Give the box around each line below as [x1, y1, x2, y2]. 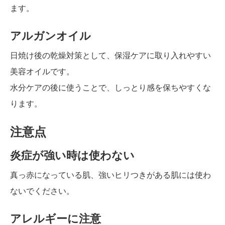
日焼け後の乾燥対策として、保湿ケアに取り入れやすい [10, 51, 211, 60]
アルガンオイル [10, 29, 91, 42]
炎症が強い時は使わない [10, 149, 135, 162]
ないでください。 [10, 186, 74, 195]
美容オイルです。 [10, 67, 74, 76]
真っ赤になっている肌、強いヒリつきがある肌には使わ [10, 170, 211, 179]
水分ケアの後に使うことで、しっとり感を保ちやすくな [10, 83, 211, 92]
